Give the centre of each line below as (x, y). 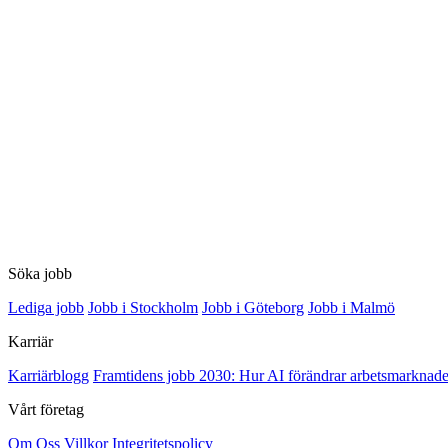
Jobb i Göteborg (253, 307)
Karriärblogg (48, 375)
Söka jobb (40, 273)
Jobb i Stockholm (143, 307)
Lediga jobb (46, 307)
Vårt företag (46, 409)
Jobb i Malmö (351, 307)
